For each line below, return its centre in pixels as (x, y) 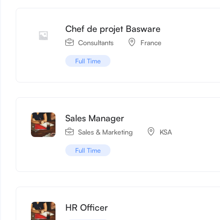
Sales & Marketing (106, 132)
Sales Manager (95, 118)
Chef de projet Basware (113, 28)
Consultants (96, 42)
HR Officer (87, 207)
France (151, 42)
